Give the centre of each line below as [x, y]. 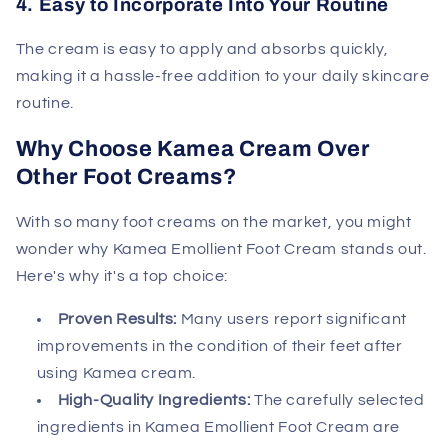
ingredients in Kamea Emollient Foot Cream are [218, 426]
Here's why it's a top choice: [122, 276]
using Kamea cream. [116, 372]
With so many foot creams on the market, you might [213, 222]
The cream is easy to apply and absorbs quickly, [202, 48]
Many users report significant [291, 318]
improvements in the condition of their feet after [219, 345]
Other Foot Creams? [126, 176]
